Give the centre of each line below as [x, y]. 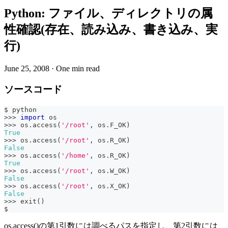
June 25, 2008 [27, 69]
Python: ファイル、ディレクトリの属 [108, 13]
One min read [78, 69]
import [33, 117]
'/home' [75, 155]
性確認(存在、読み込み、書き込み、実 [111, 30]
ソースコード [33, 89]
